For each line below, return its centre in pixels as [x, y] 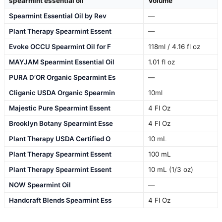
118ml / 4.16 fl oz [174, 46]
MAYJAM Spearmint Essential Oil [62, 62]
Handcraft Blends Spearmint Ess [60, 200]
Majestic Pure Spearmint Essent [60, 108]
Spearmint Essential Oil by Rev [58, 16]
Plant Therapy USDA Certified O [60, 139]
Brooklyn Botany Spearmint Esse [61, 123]
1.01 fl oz [162, 62]
